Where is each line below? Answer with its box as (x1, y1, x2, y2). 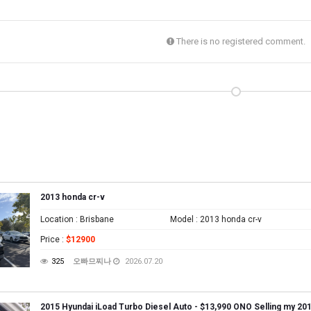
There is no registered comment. (174, 36, 305, 47)
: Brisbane (74, 215, 114, 224)
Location (40, 215, 74, 224)
